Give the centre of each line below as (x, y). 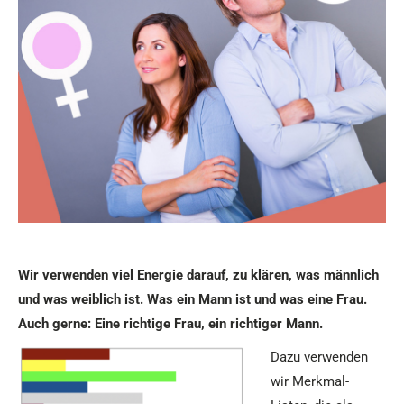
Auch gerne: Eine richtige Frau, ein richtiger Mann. (170, 324)
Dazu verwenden (319, 358)
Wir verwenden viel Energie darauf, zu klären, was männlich (198, 275)
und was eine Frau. (311, 300)
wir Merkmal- (310, 382)
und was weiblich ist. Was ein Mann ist (136, 300)
